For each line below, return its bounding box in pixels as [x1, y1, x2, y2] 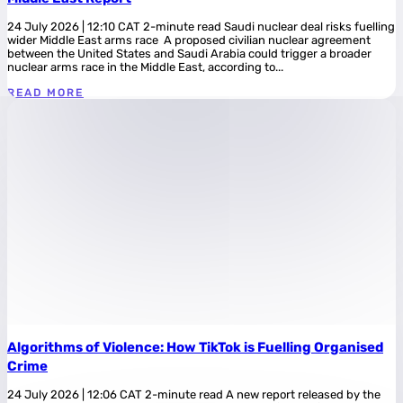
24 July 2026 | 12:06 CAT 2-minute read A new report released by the [7, 388, 381, 401]
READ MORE [7, 85, 84, 99]
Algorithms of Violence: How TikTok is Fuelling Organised [7, 339, 383, 355]
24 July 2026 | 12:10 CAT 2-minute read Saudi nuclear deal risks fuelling [7, 19, 395, 33]
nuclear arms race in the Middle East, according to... [7, 59, 283, 74]
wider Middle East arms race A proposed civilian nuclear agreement [7, 32, 371, 47]
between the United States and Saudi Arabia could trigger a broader [7, 46, 372, 60]
